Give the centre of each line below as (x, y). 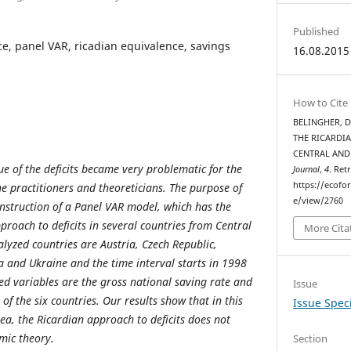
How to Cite (321, 102)
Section (311, 339)
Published (317, 31)
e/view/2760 (318, 200)
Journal (307, 169)
